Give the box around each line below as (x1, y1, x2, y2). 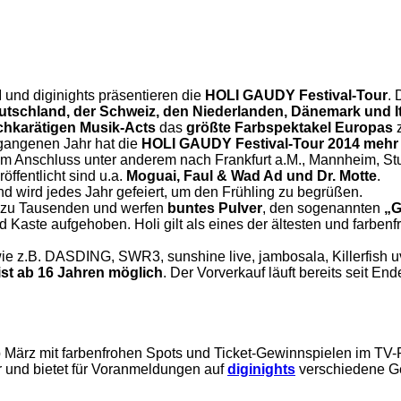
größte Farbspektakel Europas (186, 120, 393, 135)
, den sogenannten (262, 200, 384, 216)
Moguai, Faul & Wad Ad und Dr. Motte (126, 168, 377, 183)
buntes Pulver (167, 200, 262, 216)
